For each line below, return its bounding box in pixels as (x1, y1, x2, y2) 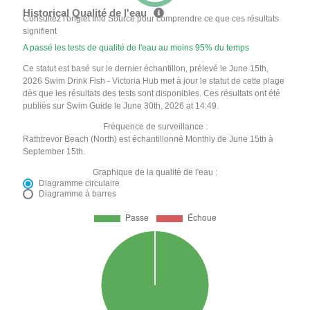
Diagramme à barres (39, 188, 117, 199)
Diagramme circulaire (39, 178, 120, 188)
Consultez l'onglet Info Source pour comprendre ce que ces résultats (23, 13, 280, 24)
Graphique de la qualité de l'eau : (93, 167, 217, 177)
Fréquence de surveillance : (102, 121, 208, 131)
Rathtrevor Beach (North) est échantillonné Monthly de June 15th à (23, 134, 274, 144)
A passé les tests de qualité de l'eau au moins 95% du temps (23, 42, 250, 53)
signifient (23, 26, 57, 36)
